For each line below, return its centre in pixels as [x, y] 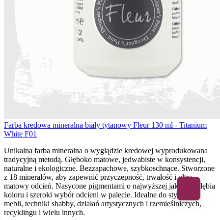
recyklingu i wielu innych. [44, 212]
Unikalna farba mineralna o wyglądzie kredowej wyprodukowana [106, 150]
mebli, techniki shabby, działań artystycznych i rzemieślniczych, [103, 203]
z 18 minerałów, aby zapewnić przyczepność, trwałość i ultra [98, 177]
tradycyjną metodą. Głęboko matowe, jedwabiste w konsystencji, [105, 159]
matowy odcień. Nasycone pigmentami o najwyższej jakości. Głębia [110, 186]
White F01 [20, 134]
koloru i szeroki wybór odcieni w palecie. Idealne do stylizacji [100, 194]
